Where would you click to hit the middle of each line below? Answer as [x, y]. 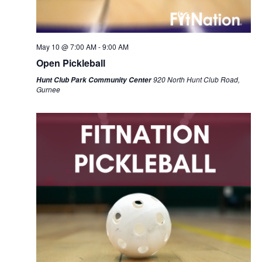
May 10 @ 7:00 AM [66, 46]
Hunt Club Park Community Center [94, 80]
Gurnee [48, 89]
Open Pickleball [70, 63]
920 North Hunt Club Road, [196, 79]
